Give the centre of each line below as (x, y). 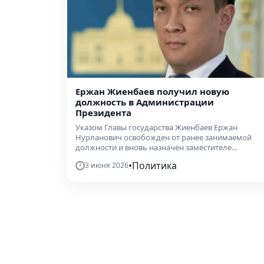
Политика (154, 166)
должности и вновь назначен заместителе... (156, 148)
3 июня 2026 (107, 166)
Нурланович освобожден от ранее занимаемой (164, 138)
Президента (103, 113)
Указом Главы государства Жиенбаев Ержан (156, 128)
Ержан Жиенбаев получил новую (152, 92)
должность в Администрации (145, 102)
